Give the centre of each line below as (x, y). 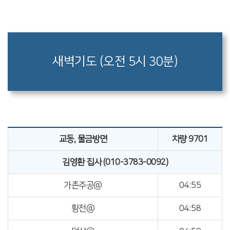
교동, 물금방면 (83, 139)
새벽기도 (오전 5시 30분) (115, 62)
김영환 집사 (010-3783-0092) (115, 162)
